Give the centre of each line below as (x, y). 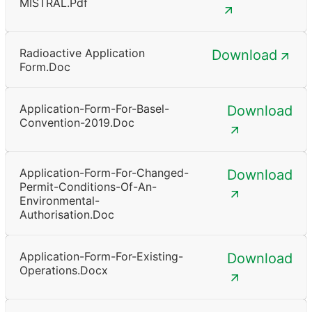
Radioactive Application (82, 53)
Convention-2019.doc (77, 122)
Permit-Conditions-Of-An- (88, 186)
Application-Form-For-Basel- (94, 108)
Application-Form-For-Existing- (101, 256)
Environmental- (60, 200)
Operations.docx (64, 270)
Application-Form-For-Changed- (104, 172)
